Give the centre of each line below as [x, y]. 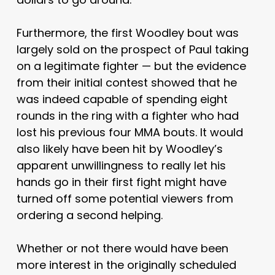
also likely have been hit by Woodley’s [119, 149]
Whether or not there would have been [122, 248]
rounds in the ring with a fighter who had [127, 115]
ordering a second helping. [89, 215]
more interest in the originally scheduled [126, 265]
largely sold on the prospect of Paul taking [132, 49]
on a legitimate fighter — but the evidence [131, 66]
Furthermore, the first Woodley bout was [127, 33]
